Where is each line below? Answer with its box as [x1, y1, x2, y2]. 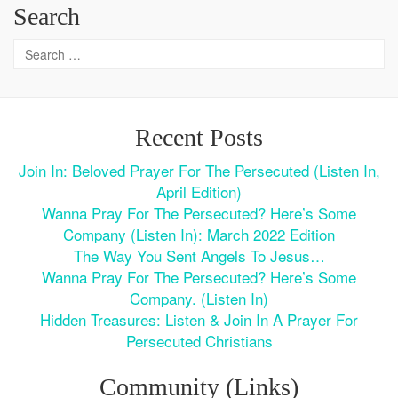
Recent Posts [135, 123, 263, 152]
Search [13, 3, 80, 31]
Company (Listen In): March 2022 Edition [63, 223, 335, 246]
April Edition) [156, 180, 242, 203]
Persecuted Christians [125, 330, 273, 353]
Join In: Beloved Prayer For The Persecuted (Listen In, [18, 159, 380, 182]
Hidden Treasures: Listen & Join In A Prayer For [40, 308, 358, 331]
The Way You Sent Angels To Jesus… [73, 244, 325, 267]
